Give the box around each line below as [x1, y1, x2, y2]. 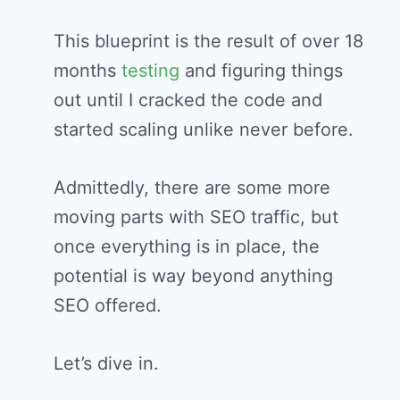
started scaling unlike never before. [54, 119, 354, 141]
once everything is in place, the [54, 236, 320, 258]
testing [121, 60, 179, 82]
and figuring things [179, 60, 343, 82]
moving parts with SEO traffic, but [54, 206, 338, 229]
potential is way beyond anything [54, 265, 333, 287]
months [54, 60, 121, 82]
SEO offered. [54, 295, 162, 317]
